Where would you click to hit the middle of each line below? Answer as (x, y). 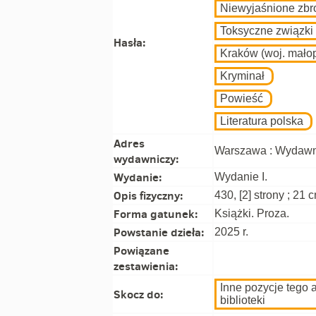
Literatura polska (262, 121)
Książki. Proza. (252, 213)
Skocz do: (139, 294)
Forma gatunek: (156, 214)
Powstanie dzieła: (159, 232)
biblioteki (243, 300)
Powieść (242, 98)
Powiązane (141, 250)
